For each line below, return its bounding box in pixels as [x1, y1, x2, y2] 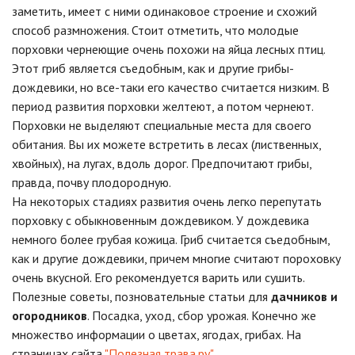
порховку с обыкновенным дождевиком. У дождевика [12, 212, 309, 228]
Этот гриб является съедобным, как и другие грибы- [12, 59, 294, 76]
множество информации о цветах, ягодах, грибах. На [12, 326, 301, 342]
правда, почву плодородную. [12, 174, 171, 190]
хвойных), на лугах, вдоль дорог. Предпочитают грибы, [12, 155, 311, 171]
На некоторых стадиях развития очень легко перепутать [12, 193, 322, 209]
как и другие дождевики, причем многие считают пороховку [12, 250, 341, 266]
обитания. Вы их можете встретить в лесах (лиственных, [12, 136, 321, 152]
